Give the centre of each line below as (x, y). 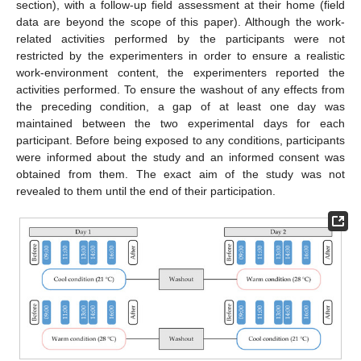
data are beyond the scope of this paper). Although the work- (180, 21)
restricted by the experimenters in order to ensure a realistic (180, 55)
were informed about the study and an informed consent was (180, 157)
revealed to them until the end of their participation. (146, 191)
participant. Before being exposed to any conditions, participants (180, 140)
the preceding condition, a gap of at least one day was (180, 106)
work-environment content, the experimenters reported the (180, 72)
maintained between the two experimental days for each (180, 123)
